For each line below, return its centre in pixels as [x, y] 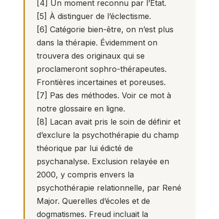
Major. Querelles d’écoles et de [93, 201]
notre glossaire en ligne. [81, 109]
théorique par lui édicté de [85, 148]
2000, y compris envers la [85, 175]
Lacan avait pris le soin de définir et [114, 122]
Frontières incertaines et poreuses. [101, 82]
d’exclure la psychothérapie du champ [108, 135]
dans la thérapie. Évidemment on [97, 43]
